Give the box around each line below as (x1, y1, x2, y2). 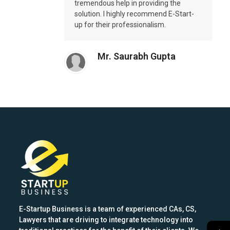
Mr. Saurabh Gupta (97, 51, 176, 62)
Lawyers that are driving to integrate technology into (19, 216, 194, 224)
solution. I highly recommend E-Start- (74, 10, 194, 18)
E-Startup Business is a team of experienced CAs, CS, (19, 205, 197, 214)
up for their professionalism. (74, 21, 166, 29)
